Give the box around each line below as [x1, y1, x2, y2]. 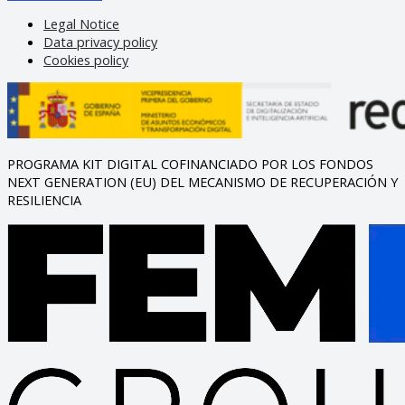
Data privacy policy [43, 32, 157, 51]
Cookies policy [43, 50, 128, 69]
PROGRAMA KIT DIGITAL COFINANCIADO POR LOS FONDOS [7, 155, 373, 174]
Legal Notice [43, 14, 119, 33]
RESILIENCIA [7, 191, 81, 210]
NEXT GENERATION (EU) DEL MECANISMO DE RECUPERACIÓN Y [7, 173, 398, 192]
